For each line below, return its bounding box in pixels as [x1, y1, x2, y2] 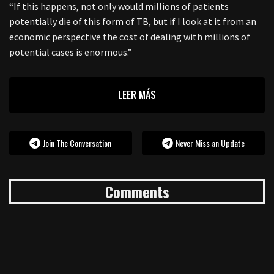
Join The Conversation [43, 136, 112, 149]
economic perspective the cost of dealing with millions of [9, 31, 250, 43]
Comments [105, 180, 169, 202]
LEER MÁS [118, 87, 156, 102]
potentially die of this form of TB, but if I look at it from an [9, 15, 256, 28]
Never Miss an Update [176, 136, 245, 149]
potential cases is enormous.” [9, 46, 132, 58]
